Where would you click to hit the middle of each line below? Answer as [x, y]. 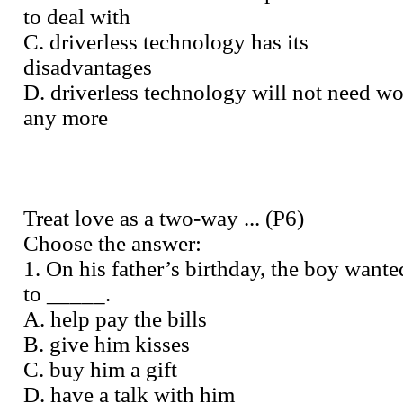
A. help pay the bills [115, 318]
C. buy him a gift [100, 369]
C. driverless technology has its [166, 41]
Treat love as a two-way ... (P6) [164, 218]
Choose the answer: [112, 243]
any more [66, 117]
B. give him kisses [107, 344]
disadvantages [88, 67]
